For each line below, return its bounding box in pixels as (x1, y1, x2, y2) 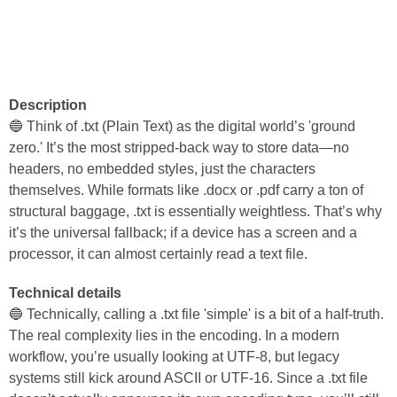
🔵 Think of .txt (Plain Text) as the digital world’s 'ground (9, 119, 355, 135)
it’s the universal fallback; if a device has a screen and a (9, 225, 357, 241)
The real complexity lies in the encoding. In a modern (9, 328, 339, 344)
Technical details (9, 285, 121, 301)
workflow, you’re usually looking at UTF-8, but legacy (9, 349, 339, 365)
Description (9, 97, 87, 113)
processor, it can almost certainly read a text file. (9, 246, 307, 262)
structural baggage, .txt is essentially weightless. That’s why (9, 204, 382, 220)
